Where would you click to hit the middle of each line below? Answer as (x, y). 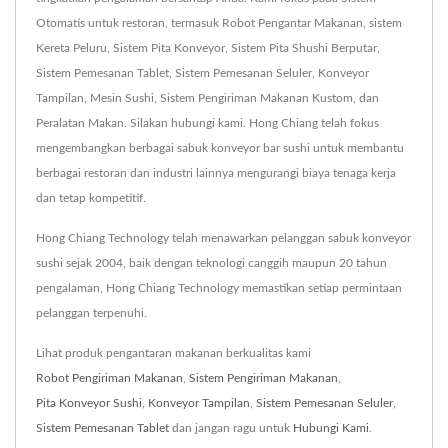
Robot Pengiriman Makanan (109, 378)
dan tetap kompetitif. (91, 198)
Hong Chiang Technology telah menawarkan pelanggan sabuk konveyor (223, 238)
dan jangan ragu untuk (231, 428)
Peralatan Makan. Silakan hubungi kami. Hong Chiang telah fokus (207, 123)
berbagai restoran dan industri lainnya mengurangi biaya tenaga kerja (216, 173)
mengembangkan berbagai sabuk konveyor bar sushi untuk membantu (220, 148)
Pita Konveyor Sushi (89, 403)
